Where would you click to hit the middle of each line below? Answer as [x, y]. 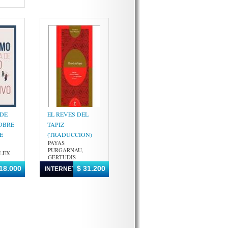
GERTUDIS [62, 157]
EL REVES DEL [68, 114]
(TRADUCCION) [70, 134]
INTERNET [60, 169]
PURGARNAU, [66, 150]
